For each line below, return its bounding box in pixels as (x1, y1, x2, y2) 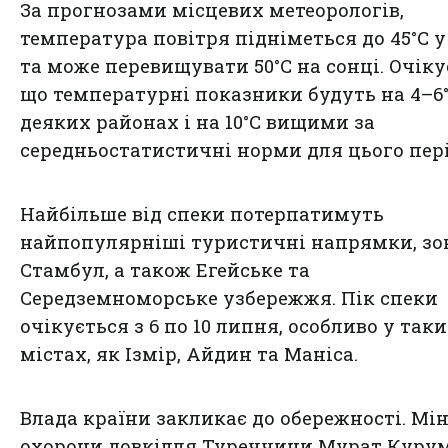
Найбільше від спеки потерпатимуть (20, 202, 384, 227)
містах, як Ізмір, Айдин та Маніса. (20, 342, 358, 367)
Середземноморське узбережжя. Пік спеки (20, 286, 438, 311)
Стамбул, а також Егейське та (20, 258, 310, 283)
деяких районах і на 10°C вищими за (20, 110, 375, 135)
